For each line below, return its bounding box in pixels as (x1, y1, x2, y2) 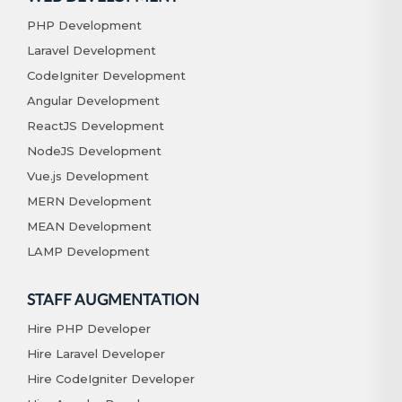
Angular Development (27, 92, 160, 108)
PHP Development (27, 17, 142, 32)
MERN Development (27, 193, 152, 208)
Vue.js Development (27, 168, 149, 183)
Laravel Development (27, 42, 156, 57)
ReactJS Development (27, 118, 164, 133)
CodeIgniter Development (27, 67, 186, 83)
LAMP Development (27, 243, 150, 258)
